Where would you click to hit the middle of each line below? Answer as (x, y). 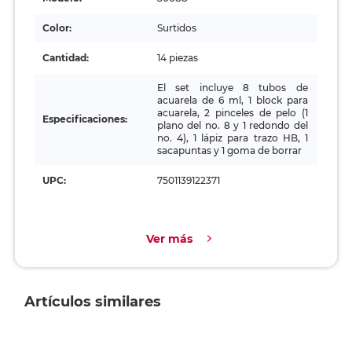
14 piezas (177, 58)
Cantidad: (65, 58)
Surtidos (176, 28)
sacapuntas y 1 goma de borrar (229, 150)
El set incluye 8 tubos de (232, 88)
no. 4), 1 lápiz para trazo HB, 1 (232, 138)
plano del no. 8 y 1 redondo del (232, 125)
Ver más (169, 238)
